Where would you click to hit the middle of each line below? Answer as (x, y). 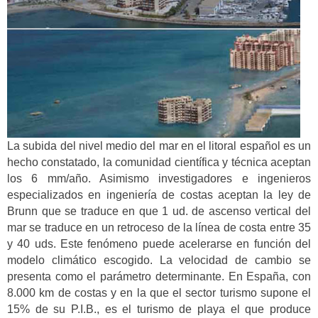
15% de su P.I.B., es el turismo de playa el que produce (159, 309)
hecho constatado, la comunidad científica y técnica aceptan (159, 162)
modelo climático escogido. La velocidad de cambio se (159, 260)
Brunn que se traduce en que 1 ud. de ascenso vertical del (159, 211)
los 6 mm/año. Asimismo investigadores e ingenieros (159, 178)
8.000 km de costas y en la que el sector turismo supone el (159, 292)
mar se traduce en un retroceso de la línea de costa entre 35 (159, 227)
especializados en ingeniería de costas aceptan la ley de (159, 194)
